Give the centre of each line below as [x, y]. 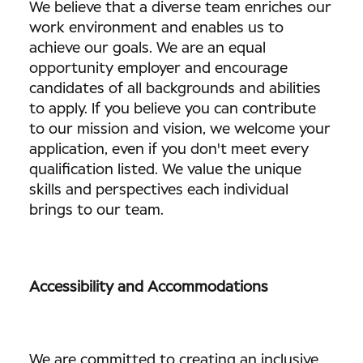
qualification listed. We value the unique [165, 170]
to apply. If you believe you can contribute [173, 109]
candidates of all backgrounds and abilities [175, 89]
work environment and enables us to [156, 28]
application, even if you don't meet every [169, 150]
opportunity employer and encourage [158, 69]
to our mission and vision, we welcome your [180, 130]
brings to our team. [96, 211]
